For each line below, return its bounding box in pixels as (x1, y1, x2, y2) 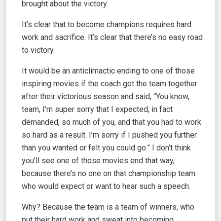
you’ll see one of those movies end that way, (22, 156, 175, 165)
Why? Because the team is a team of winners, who (22, 202, 194, 212)
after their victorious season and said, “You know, (22, 92, 189, 101)
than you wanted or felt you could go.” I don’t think (22, 143, 191, 152)
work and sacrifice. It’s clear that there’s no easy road (22, 33, 203, 42)
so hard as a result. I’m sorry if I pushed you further (22, 130, 197, 140)
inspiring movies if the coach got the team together (22, 79, 197, 88)
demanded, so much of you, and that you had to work (22, 117, 201, 127)
